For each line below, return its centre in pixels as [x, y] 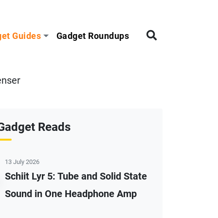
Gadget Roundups [92, 36]
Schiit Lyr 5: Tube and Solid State [76, 176]
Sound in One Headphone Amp [71, 194]
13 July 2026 [22, 162]
